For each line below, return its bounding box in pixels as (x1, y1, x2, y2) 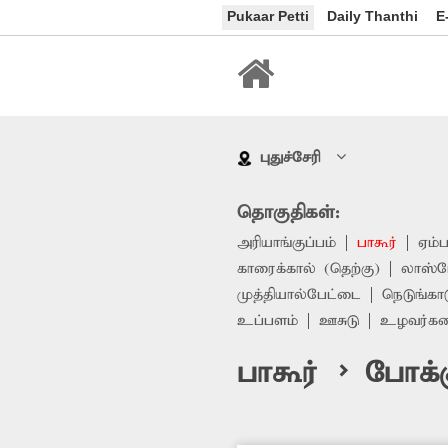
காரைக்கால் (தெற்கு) (237, 260, 380, 279)
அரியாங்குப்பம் (237, 234, 336, 253)
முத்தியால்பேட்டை (237, 286, 361, 305)
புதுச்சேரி (252, 149, 328, 168)
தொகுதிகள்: (237, 201, 339, 225)
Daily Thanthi (327, 8, 418, 24)
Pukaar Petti (227, 8, 309, 24)
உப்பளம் (237, 312, 298, 331)
